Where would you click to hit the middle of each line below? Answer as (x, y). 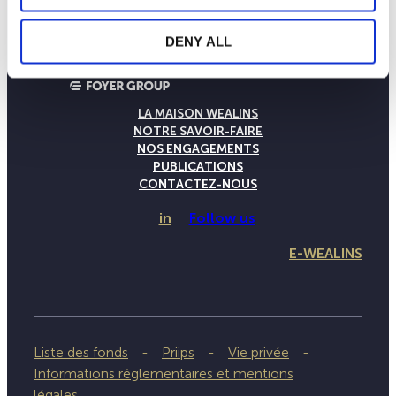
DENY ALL (198, 41)
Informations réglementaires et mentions (164, 373)
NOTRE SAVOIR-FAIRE (198, 131)
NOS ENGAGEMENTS (198, 148)
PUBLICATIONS (198, 166)
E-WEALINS (326, 253)
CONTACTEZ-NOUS (198, 184)
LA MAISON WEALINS (198, 113)
